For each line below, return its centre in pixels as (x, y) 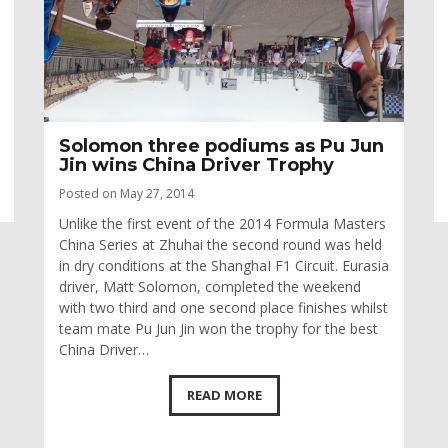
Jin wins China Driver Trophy (196, 165)
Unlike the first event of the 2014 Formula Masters (222, 224)
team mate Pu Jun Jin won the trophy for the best (218, 329)
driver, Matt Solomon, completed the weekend (210, 287)
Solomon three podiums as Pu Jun (221, 146)
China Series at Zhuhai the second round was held (220, 245)
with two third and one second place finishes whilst (223, 308)
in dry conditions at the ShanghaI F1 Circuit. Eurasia (224, 266)
